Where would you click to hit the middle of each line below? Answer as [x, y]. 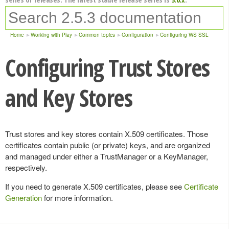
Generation [24, 198]
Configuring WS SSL [184, 35]
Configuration [138, 35]
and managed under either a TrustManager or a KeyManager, [107, 156]
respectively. [26, 167]
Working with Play [51, 35]
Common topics [97, 35]
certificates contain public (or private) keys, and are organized [108, 145]
